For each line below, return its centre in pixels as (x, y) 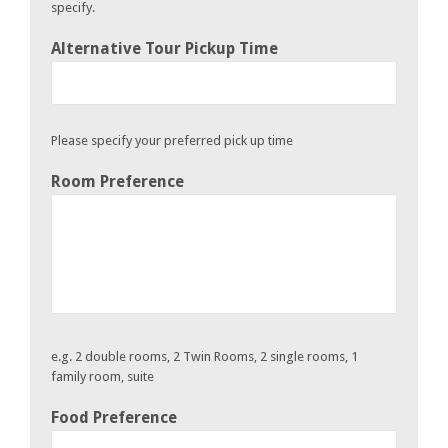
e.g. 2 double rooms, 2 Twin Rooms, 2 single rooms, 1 (204, 356)
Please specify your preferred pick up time (172, 140)
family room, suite (102, 376)
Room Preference (117, 181)
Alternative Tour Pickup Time (164, 48)
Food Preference (114, 417)
